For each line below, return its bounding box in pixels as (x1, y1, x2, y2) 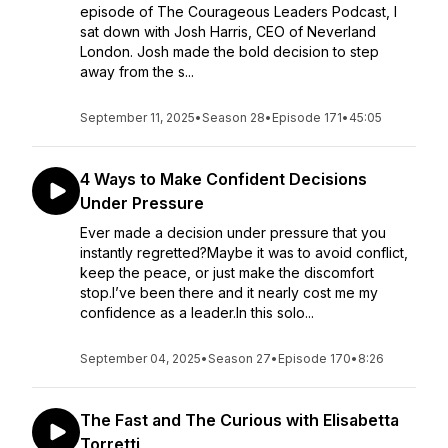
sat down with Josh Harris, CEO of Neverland (80, 23, 376, 40)
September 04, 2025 (80, 351, 201, 366)
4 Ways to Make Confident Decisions (80, 169, 367, 189)
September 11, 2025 (80, 110, 195, 125)
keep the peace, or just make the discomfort (80, 264, 374, 281)
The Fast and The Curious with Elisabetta (80, 410, 399, 430)
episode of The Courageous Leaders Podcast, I (80, 3, 397, 20)
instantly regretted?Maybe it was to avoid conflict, (80, 244, 408, 261)
